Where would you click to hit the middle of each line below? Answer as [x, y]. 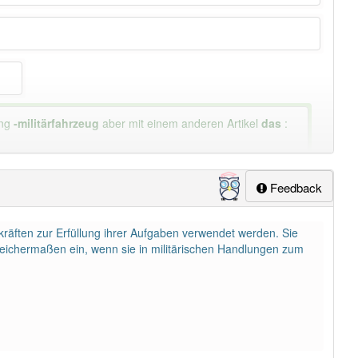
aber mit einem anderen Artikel [181, 123]
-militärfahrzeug [57, 123]
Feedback [294, 187]
